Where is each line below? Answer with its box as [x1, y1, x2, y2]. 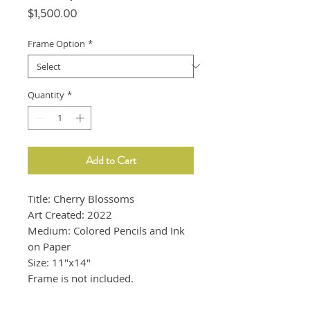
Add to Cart [85, 152, 136, 169]
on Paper [28, 239, 71, 254]
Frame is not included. [28, 271, 134, 286]
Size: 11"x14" [28, 255, 91, 270]
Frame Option [28, 37, 85, 50]
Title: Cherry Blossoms [28, 192, 134, 206]
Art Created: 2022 [28, 208, 112, 222]
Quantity [28, 88, 64, 101]
